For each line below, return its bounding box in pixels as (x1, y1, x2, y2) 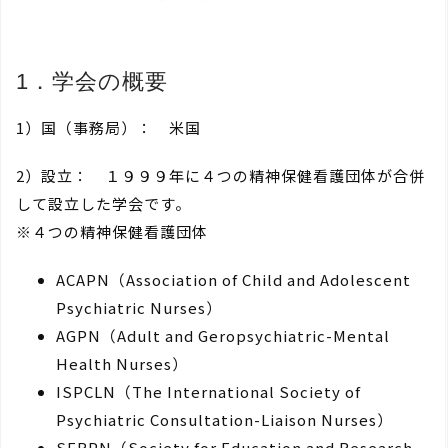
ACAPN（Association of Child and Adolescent (56, 269, 411, 291)
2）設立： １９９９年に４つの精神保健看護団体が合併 (16, 165, 425, 187)
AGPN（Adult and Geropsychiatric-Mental (56, 325, 390, 347)
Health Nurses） (56, 353, 188, 375)
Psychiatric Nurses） (56, 297, 222, 319)
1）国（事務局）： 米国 (16, 117, 201, 139)
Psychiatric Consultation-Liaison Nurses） (56, 409, 393, 431)
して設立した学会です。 (16, 193, 191, 215)
